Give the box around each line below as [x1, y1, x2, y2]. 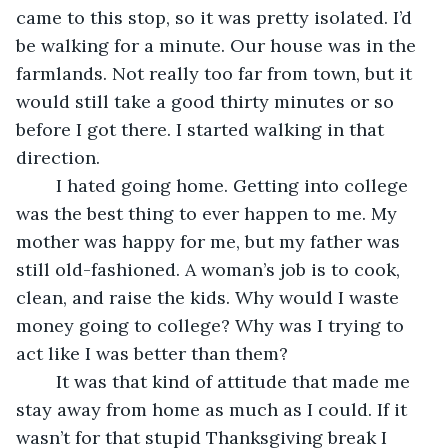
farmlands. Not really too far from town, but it [16, 61, 417, 85]
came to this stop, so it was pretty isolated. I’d [16, 5, 417, 29]
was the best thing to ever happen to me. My [16, 201, 402, 225]
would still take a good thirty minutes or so [16, 89, 399, 113]
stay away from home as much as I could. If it [16, 397, 412, 421]
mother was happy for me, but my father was [16, 229, 405, 253]
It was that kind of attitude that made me [36, 369, 56, 393]
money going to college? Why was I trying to [16, 313, 409, 337]
